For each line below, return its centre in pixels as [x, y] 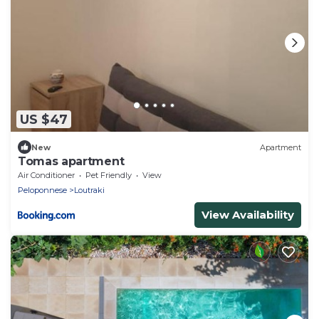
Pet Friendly [109, 176]
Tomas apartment [71, 162]
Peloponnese [42, 190]
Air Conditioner [46, 176]
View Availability [248, 215]
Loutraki [89, 190]
